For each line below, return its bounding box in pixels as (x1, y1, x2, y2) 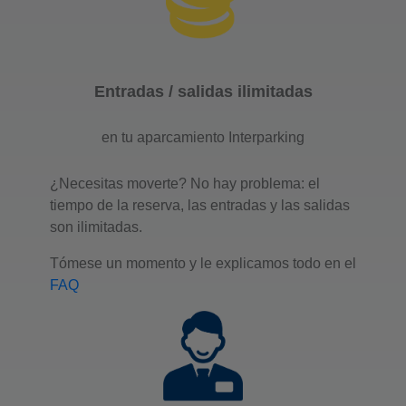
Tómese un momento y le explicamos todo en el (50, 256, 356, 272)
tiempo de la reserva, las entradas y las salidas (50, 198, 350, 214)
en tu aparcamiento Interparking (101, 130, 304, 146)
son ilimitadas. (50, 219, 142, 236)
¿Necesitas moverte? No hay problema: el (50, 176, 320, 192)
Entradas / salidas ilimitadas (93, 82, 313, 101)
